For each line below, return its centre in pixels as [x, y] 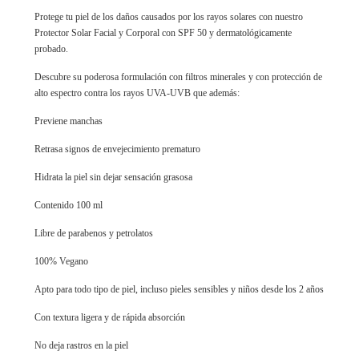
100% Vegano [61, 261]
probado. [51, 49]
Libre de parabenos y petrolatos [94, 233]
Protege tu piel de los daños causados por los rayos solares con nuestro [169, 17]
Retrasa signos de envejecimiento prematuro [117, 149]
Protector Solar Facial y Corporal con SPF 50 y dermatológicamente [163, 33]
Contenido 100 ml [69, 205]
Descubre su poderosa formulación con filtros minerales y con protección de [178, 77]
